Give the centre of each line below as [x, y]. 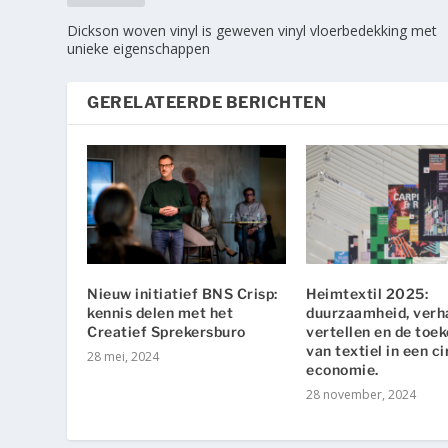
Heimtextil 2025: [367, 294]
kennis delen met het [160, 313]
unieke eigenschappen [139, 49]
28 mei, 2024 [123, 357]
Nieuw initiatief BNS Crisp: [182, 294]
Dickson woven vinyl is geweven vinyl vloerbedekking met [252, 31]
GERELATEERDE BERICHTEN [207, 103]
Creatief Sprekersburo [166, 332]
